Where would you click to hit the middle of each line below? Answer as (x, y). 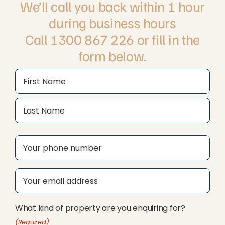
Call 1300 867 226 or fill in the (113, 39)
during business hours (113, 23)
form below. (113, 56)
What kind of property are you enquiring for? (100, 208)
